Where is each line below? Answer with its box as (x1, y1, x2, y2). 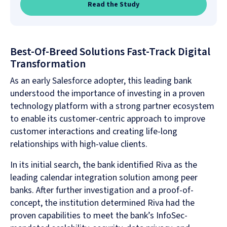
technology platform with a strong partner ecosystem (10, 100, 214, 113)
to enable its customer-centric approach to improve (10, 112, 205, 126)
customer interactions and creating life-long (10, 125, 177, 138)
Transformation (10, 56, 86, 72)
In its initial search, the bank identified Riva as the (10, 159, 197, 172)
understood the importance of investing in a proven (10, 87, 205, 100)
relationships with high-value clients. (10, 138, 147, 151)
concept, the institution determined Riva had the (10, 197, 195, 210)
